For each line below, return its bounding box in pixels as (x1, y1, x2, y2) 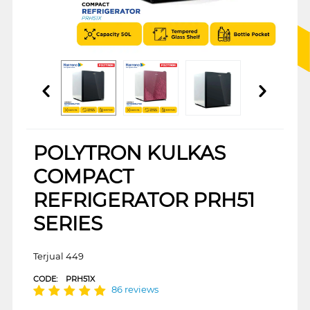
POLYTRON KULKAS (33, 140, 226, 165)
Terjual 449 (33, 250, 84, 262)
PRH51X (65, 273, 95, 284)
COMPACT (33, 164, 134, 188)
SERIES (33, 211, 102, 235)
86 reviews (111, 284, 158, 295)
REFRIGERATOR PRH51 (33, 188, 255, 212)
